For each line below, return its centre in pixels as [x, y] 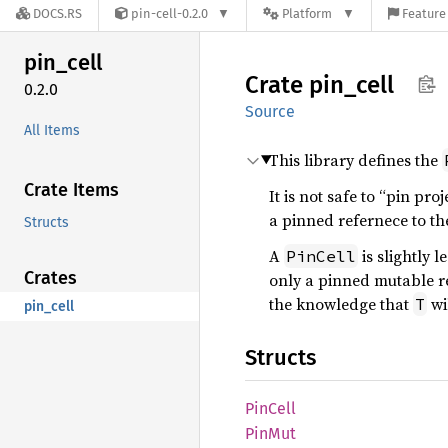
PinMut [270, 433]
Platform [307, 14]
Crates [50, 277]
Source [270, 111]
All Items [52, 130]
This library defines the [355, 160]
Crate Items [71, 189]
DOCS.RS [57, 14]
